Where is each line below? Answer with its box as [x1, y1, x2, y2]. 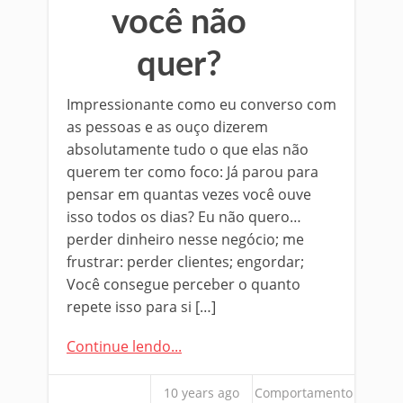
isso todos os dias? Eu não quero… [67, 207, 301, 227]
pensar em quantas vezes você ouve [67, 184, 311, 204]
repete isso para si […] [67, 297, 216, 317]
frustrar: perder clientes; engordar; [67, 252, 304, 272]
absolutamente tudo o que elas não [67, 139, 309, 159]
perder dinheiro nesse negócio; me [67, 229, 304, 249]
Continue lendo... [67, 336, 182, 356]
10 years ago [164, 384, 239, 401]
